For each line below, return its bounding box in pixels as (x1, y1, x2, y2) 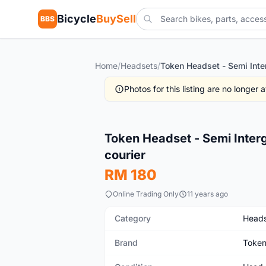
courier (104, 148, 145, 162)
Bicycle (57, 12, 96, 25)
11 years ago (187, 189, 228, 198)
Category (115, 213, 151, 223)
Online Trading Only (113, 189, 179, 198)
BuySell (96, 12, 136, 25)
